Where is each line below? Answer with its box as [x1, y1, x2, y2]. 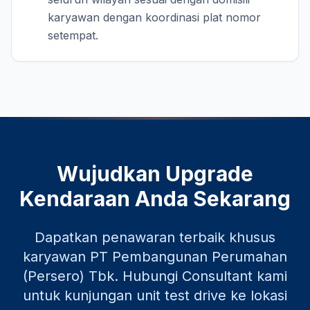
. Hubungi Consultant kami [114, 268, 287, 284]
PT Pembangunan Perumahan [90, 248, 287, 265]
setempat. [48, 28, 98, 42]
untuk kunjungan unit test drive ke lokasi [23, 287, 287, 304]
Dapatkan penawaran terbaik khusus [35, 229, 275, 246]
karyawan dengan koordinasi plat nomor [48, 10, 261, 24]
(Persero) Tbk [23, 268, 114, 284]
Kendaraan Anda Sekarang [19, 186, 291, 211]
